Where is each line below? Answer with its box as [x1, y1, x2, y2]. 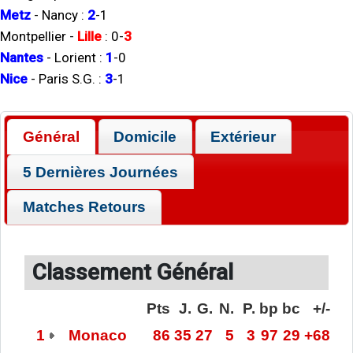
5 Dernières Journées [23, 163, 179, 180]
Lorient [54, 50, 96, 65]
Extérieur [210, 128, 277, 145]
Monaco [68, 327, 127, 344]
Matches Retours [23, 199, 147, 216]
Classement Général [32, 259, 233, 286]
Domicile [113, 128, 177, 145]
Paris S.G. [39, 71, 95, 87]
